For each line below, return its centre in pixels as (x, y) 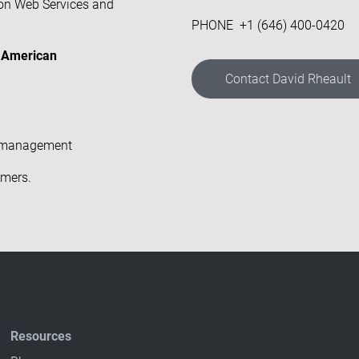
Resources (41, 336)
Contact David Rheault (288, 79)
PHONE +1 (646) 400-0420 (268, 25)
